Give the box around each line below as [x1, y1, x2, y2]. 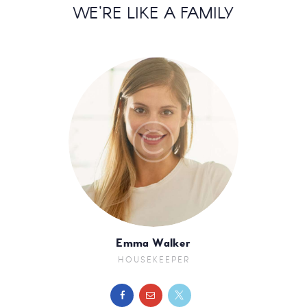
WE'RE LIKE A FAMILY [73, 2, 234, 26]
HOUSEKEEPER [117, 253, 190, 265]
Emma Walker [116, 236, 191, 251]
